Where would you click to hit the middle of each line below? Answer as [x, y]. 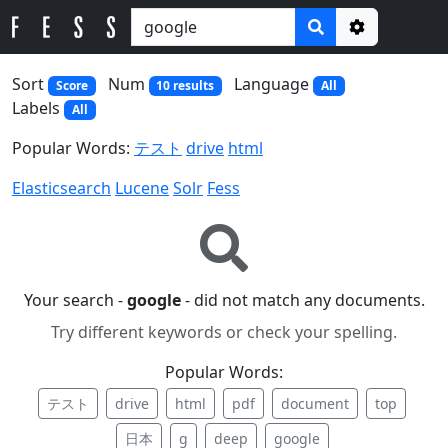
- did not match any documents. [302, 300]
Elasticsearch [61, 188]
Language [274, 84]
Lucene [142, 188]
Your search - [75, 300]
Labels [38, 108]
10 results [185, 85]
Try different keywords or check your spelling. [224, 332]
